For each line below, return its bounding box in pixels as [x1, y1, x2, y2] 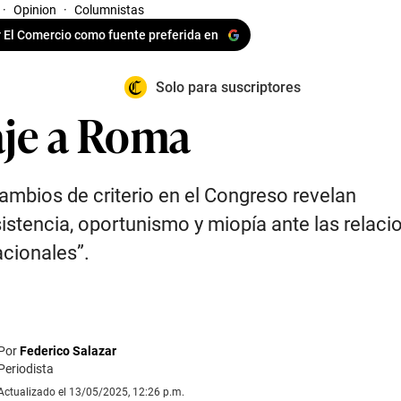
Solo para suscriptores [155, 78, 301, 96]
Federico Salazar [20, 344, 116, 358]
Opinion [13, 3, 56, 17]
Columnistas [74, 3, 144, 17]
